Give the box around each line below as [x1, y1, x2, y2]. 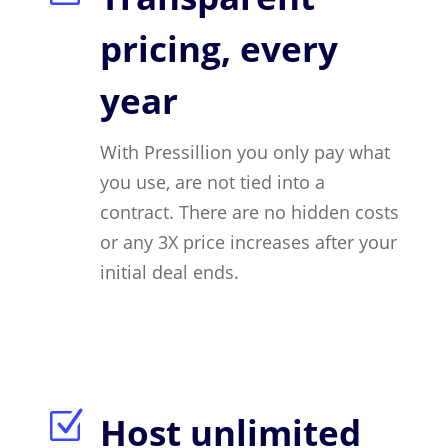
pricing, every [99, 24, 338, 72]
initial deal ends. [99, 259, 239, 284]
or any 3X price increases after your [99, 229, 397, 254]
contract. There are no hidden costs [99, 199, 399, 224]
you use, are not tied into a [99, 169, 325, 194]
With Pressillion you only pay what [99, 139, 390, 164]
